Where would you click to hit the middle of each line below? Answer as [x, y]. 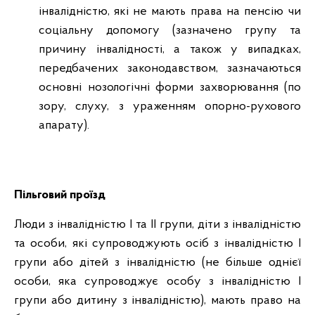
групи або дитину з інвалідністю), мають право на [157, 301]
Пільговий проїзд [60, 195]
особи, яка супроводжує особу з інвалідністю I [157, 282]
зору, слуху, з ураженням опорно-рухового [170, 107]
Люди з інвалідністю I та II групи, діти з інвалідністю [157, 225]
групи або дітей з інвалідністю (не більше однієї [157, 263]
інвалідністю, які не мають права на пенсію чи [170, 12]
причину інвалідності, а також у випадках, [170, 50]
